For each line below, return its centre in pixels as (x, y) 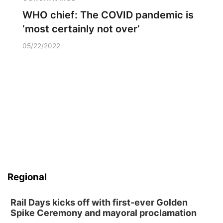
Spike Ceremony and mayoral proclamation (104, 213)
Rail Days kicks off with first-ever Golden (99, 202)
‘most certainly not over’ (81, 29)
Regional (27, 177)
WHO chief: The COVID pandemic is (108, 15)
